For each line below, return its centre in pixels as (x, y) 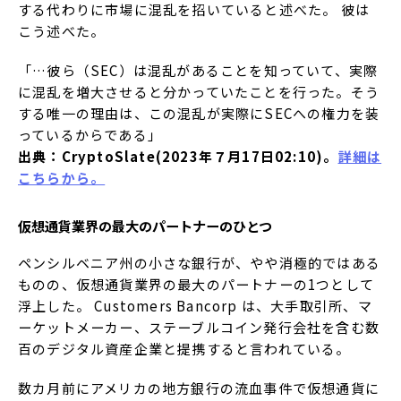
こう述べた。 (62, 31)
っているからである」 (90, 135)
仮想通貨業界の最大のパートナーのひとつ (145, 225)
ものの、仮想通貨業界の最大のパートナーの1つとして (196, 284)
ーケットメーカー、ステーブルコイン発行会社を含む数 (199, 327)
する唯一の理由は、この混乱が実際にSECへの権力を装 (199, 114)
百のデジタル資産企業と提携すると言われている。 (184, 348)
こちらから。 (62, 178)
